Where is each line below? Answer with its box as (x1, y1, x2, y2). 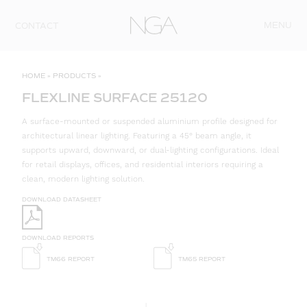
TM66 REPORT (42, 256, 95, 263)
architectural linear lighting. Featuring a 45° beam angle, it (22, 131, 251, 142)
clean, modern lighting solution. (22, 174, 145, 185)
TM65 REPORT (174, 256, 225, 263)
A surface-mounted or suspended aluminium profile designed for (22, 116, 278, 127)
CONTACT (15, 21, 60, 31)
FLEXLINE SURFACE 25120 (22, 90, 208, 106)
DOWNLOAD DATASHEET (22, 196, 101, 204)
